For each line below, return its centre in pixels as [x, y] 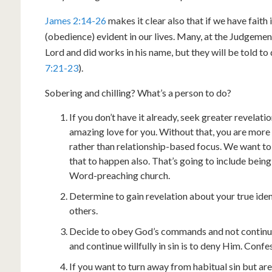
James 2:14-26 [76, 20]
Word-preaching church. [120, 175]
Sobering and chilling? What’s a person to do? [138, 93]
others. [83, 210]
